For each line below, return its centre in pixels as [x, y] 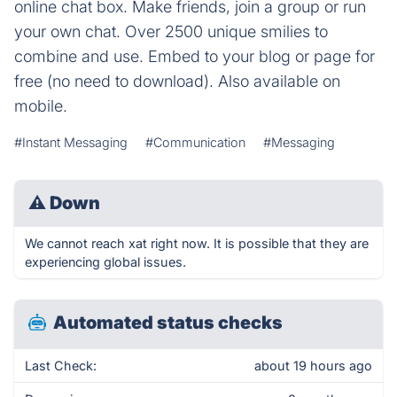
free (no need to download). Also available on [177, 81]
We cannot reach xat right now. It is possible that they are [197, 243]
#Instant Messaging [71, 142]
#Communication [195, 142]
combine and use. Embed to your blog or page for [195, 56]
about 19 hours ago [313, 366]
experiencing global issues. [105, 262]
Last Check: [61, 366]
